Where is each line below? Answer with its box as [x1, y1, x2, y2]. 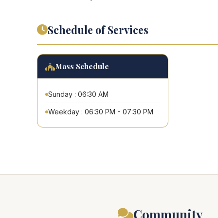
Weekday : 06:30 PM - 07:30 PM [48, 108, 153, 116]
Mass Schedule [55, 61, 109, 72]
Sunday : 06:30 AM [48, 90, 109, 99]
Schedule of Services [48, 23, 148, 37]
